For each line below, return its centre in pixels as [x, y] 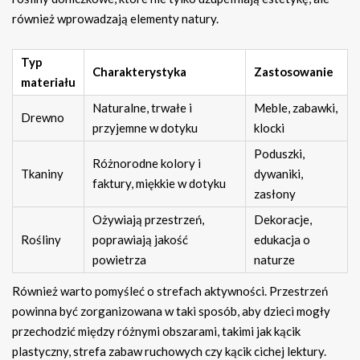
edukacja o [282, 240]
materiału [48, 82]
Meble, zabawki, [296, 108]
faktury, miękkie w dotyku [159, 184]
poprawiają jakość [140, 240]
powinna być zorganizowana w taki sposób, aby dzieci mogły [171, 311]
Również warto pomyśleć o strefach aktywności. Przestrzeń [170, 291]
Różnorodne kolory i [147, 164]
